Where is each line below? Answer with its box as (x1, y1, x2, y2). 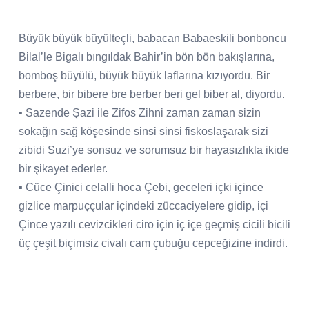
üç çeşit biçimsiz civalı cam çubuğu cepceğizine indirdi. (19, 237, 288, 249)
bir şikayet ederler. (19, 162, 108, 175)
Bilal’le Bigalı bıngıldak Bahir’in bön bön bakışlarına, (19, 50, 275, 63)
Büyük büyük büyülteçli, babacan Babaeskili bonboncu (19, 32, 286, 44)
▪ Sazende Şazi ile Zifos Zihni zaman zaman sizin (19, 106, 261, 119)
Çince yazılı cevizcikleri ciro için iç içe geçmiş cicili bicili (19, 218, 290, 230)
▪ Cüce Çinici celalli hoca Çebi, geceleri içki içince (19, 181, 263, 193)
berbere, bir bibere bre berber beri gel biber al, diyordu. (19, 88, 285, 100)
